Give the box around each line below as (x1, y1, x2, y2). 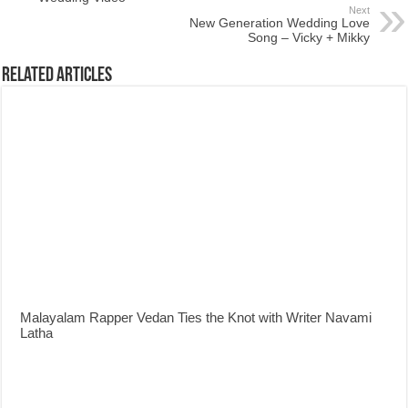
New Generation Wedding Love (189, 15, 370, 30)
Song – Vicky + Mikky (247, 30, 370, 45)
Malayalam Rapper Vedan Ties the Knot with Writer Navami (20, 309, 372, 325)
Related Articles (2, 66, 113, 87)
